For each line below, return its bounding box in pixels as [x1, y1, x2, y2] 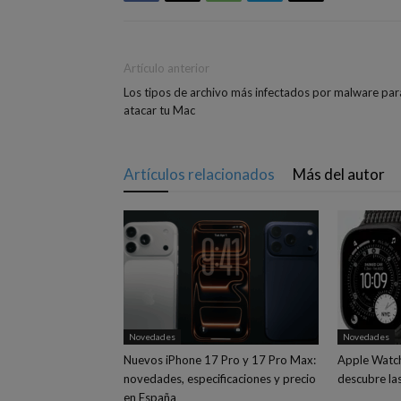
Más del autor [293, 165, 385, 183]
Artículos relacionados [124, 165, 275, 183]
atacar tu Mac [124, 103, 195, 117]
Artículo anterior [124, 61, 209, 75]
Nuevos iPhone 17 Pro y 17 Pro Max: [124, 353, 316, 367]
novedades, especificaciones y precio [124, 371, 316, 386]
